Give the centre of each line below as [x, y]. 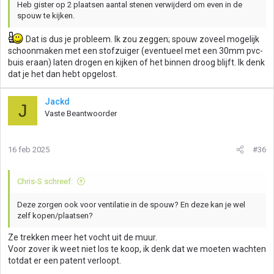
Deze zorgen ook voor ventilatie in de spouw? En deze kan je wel [131, 205]
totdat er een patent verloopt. [65, 261]
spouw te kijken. [46, 16]
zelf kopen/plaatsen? [55, 216]
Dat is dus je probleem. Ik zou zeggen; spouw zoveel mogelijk [142, 39]
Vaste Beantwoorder [81, 113]
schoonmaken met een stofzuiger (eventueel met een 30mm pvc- [135, 51]
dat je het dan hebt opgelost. [63, 74]
